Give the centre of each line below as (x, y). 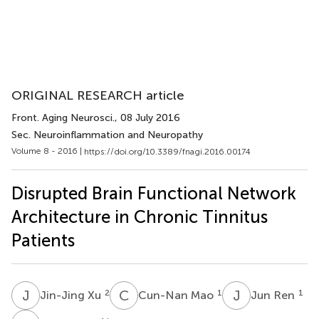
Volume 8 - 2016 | (48, 151)
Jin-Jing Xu (72, 295)
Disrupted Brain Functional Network (154, 193)
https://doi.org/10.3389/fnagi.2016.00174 (167, 151)
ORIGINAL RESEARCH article (98, 95)
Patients (43, 240)
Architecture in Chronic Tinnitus (140, 216)
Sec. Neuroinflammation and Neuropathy (107, 135)
